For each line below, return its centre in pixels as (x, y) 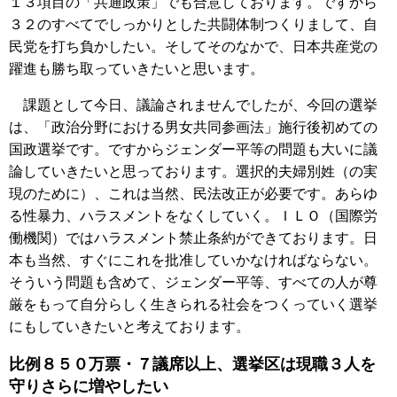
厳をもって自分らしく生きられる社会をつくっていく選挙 (193, 305)
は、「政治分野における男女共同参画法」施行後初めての (193, 128)
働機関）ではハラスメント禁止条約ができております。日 (193, 238)
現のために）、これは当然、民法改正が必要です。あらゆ (193, 194)
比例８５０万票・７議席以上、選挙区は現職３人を (192, 364)
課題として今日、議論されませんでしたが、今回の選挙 (193, 105)
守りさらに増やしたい (89, 386)
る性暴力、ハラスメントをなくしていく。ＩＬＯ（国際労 (193, 216)
